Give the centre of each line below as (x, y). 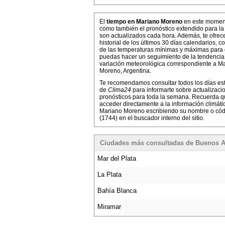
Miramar (109, 207)
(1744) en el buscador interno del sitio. (152, 118)
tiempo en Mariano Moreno (144, 22)
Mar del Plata (117, 158)
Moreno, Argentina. (125, 71)
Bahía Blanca (117, 191)
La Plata (109, 175)
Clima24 (120, 90)
